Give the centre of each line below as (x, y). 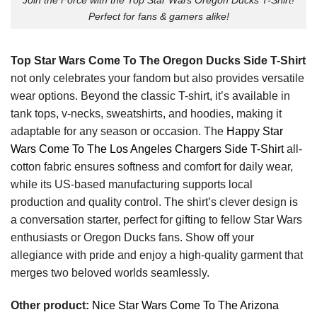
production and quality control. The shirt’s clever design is (154, 202)
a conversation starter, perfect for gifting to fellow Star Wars (156, 219)
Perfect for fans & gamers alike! (158, 16)
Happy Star (255, 131)
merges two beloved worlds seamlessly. (110, 272)
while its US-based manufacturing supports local (132, 184)
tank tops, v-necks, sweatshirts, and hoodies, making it (146, 113)
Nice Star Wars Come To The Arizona (185, 305)
